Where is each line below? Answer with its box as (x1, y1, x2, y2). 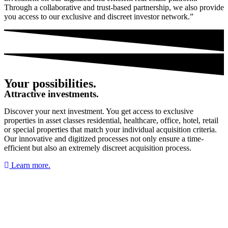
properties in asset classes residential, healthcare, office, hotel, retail (4, 116, 218, 125)
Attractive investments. (4, 89, 99, 100)
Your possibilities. (4, 77, 96, 91)
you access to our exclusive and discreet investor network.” (4, 12, 193, 21)
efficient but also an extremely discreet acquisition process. (4, 144, 191, 153)
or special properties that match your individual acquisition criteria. (4, 125, 217, 134)
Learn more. (11, 161, 50, 170)
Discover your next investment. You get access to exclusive (4, 107, 193, 116)
